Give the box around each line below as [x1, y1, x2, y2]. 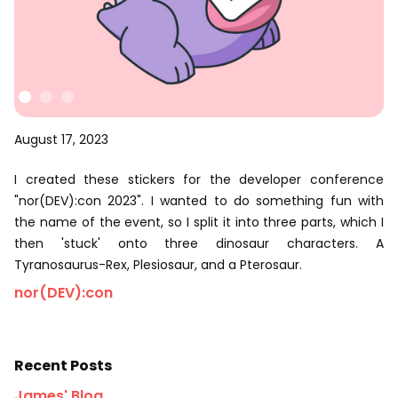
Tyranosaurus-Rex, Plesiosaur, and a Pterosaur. [14, 256, 302, 274]
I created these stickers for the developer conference [14, 171, 384, 188]
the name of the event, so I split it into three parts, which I [14, 213, 384, 231]
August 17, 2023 [14, 131, 108, 148]
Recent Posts [14, 355, 112, 376]
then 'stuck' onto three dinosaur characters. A [14, 235, 384, 252]
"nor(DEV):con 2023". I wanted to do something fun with [14, 192, 384, 210]
